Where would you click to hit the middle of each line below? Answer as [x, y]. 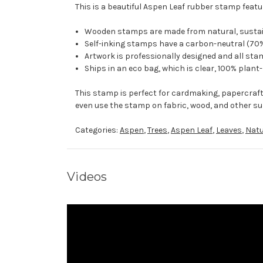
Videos [87, 177]
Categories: [97, 130]
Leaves [229, 130]
